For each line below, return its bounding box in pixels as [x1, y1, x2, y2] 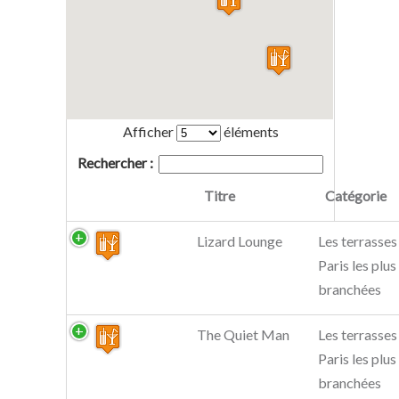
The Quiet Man [197, 326, 289, 343]
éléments [220, 123, 279, 140]
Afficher [122, 123, 176, 140]
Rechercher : [77, 154, 153, 171]
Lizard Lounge [197, 232, 282, 249]
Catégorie [325, 187, 387, 204]
